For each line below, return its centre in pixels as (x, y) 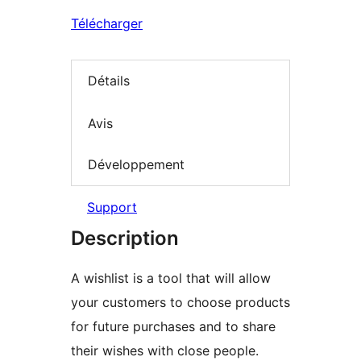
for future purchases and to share (173, 326)
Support (112, 207)
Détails (109, 81)
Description (125, 238)
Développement (136, 165)
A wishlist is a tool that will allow (171, 278)
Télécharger (107, 23)
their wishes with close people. (165, 350)
